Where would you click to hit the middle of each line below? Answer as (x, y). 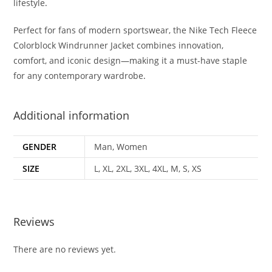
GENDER (40, 147)
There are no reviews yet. (65, 249)
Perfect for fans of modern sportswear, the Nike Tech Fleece (135, 30)
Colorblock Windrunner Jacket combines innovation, (119, 45)
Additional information (72, 115)
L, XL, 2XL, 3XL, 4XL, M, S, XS (148, 168)
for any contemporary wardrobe (79, 76)
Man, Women (121, 147)
